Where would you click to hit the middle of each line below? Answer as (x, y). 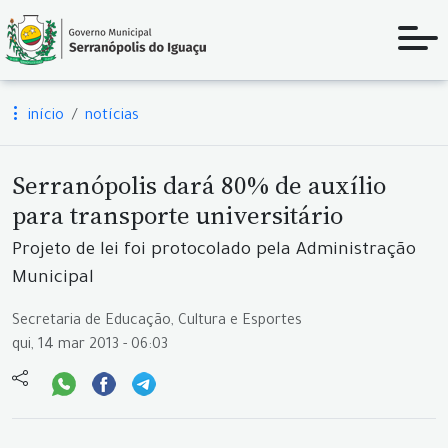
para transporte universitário (177, 215)
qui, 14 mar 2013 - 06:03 (90, 346)
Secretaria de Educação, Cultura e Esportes (157, 322)
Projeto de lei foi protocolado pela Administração (214, 251)
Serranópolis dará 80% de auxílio (199, 185)
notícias (112, 117)
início (44, 117)
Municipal (53, 279)
